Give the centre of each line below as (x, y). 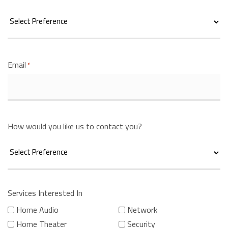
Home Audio (37, 209)
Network (142, 209)
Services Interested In (45, 193)
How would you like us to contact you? (75, 126)
